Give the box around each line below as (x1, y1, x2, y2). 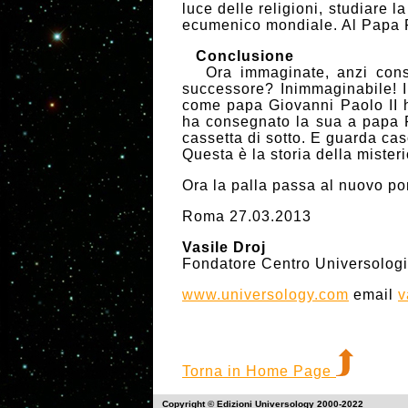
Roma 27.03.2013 (182, 208, 311, 224)
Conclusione (182, 47, 294, 64)
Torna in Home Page (182, 362, 336, 379)
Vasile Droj (182, 239, 266, 255)
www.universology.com (182, 286, 349, 302)
